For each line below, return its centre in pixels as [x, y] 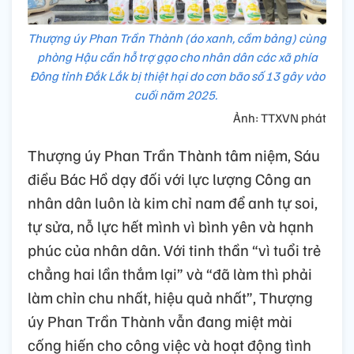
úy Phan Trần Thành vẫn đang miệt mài [160, 321]
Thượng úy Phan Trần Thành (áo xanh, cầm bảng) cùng [177, 38]
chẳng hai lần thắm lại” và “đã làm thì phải [170, 273]
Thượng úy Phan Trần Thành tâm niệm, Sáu [174, 155]
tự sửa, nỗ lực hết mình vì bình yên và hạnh [171, 226]
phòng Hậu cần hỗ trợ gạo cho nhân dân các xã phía [177, 57]
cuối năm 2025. [177, 95]
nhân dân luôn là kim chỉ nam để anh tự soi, [173, 202]
